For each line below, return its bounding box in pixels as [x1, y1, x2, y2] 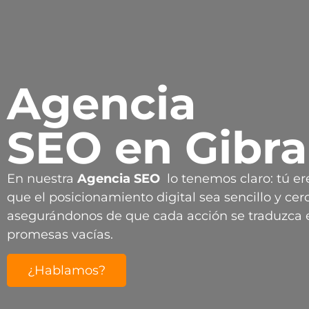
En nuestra [7, 170, 74, 186]
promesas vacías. [7, 226, 113, 242]
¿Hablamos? [28, 263, 106, 279]
